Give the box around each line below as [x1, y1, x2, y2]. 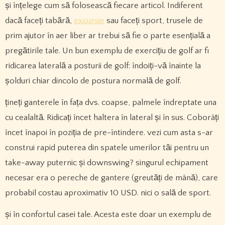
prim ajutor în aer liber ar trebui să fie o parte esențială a [5, 31, 210, 41]
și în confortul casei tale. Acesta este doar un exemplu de [5, 209, 211, 219]
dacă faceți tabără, [5, 16, 74, 26]
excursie [73, 16, 104, 26]
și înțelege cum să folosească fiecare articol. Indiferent [5, 1, 203, 11]
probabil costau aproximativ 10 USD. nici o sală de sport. [5, 188, 211, 197]
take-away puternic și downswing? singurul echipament [5, 158, 208, 167]
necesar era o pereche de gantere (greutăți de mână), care [5, 173, 218, 182]
